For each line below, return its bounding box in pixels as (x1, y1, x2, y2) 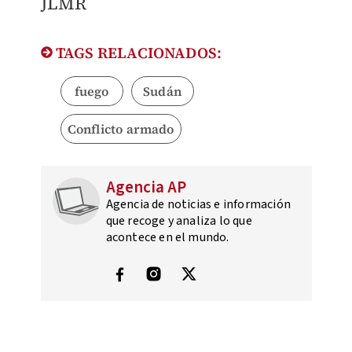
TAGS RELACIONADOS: (52, 42, 222, 64)
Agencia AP (105, 175, 187, 200)
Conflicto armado (67, 120, 174, 138)
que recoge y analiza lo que (105, 212, 252, 230)
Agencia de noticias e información (105, 196, 291, 214)
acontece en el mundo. (105, 229, 229, 247)
